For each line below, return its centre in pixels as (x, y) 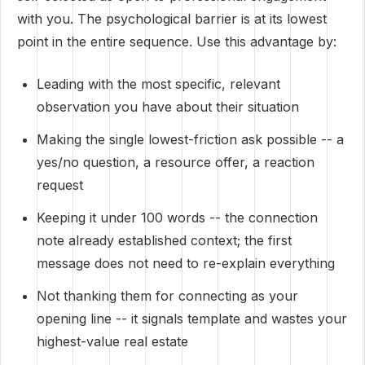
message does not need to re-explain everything (186, 263)
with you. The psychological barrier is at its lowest (172, 19)
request (60, 185)
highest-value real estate (112, 341)
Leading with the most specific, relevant (158, 84)
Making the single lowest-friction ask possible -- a (190, 139)
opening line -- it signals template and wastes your (192, 319)
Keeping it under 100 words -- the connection (177, 218)
